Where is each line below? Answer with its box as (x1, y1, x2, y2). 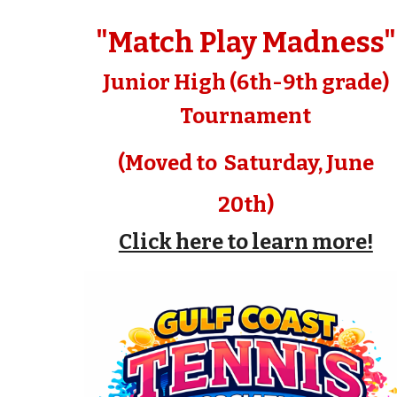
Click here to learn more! (118, 230, 373, 254)
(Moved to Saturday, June (117, 151, 374, 175)
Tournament (180, 104, 312, 128)
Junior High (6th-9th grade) (102, 70, 389, 95)
